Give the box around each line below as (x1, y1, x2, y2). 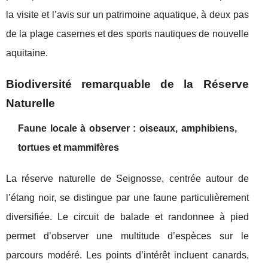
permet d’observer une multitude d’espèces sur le (6, 231, 249, 241)
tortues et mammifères (18, 142, 119, 153)
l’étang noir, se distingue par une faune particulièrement (6, 193, 249, 203)
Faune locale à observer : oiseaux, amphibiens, (18, 123, 237, 133)
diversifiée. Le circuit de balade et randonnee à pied (6, 212, 249, 222)
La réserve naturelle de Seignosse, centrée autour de (6, 173, 249, 184)
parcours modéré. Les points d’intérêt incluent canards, (6, 250, 249, 260)
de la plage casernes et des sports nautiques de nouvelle (6, 29, 249, 39)
